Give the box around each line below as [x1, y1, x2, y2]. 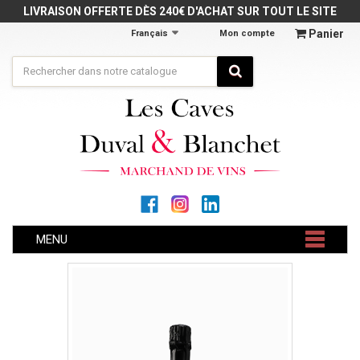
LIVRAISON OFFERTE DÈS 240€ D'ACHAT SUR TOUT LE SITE [23, 5, 337, 18]
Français [131, 28, 168, 39]
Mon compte [219, 28, 275, 39]
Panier [309, 27, 344, 40]
